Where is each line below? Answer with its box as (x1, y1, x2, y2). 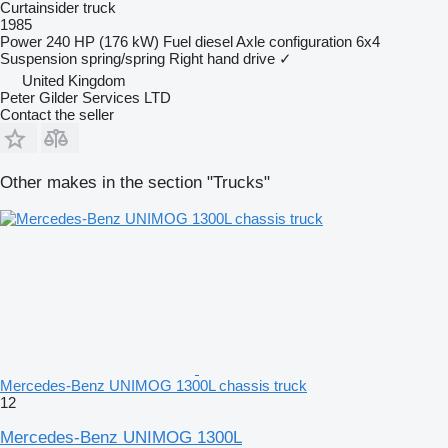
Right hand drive (169, 49, 275, 67)
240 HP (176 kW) (46, 32, 159, 50)
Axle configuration (236, 32, 352, 50)
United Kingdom (22, 71, 126, 89)
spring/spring (81, 49, 165, 67)
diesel (195, 32, 233, 50)
